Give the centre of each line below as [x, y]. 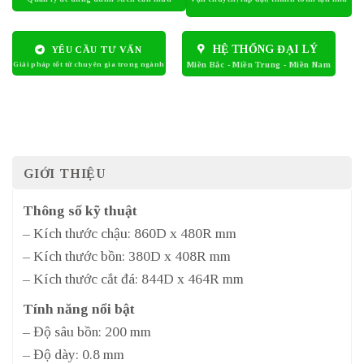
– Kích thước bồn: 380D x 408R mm [127, 256]
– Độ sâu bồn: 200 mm [87, 331]
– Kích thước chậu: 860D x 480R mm [130, 233]
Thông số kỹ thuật [80, 210]
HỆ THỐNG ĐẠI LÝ [265, 50]
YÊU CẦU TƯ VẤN [96, 50]
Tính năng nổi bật [79, 308]
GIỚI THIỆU [65, 173]
